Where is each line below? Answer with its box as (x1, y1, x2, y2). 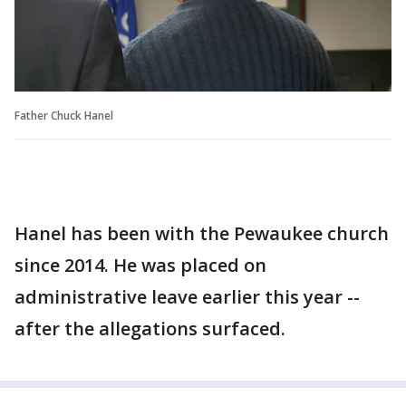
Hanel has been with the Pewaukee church (14, 220, 389, 246)
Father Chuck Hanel (14, 107, 113, 123)
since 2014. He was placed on (14, 252, 266, 277)
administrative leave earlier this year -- (14, 284, 360, 309)
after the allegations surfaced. (14, 315, 285, 341)
